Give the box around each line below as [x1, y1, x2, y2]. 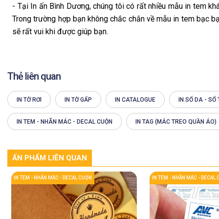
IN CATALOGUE [115, 96, 155, 103]
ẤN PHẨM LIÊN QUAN [12, 153, 87, 162]
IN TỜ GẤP [65, 96, 92, 103]
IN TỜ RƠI [17, 96, 42, 103]
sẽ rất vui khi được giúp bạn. [12, 27, 108, 36]
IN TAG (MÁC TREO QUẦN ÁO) [135, 118, 217, 125]
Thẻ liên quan [7, 70, 61, 82]
